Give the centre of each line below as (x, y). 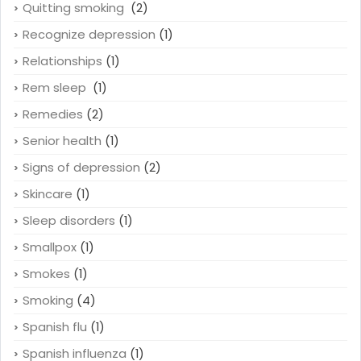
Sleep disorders (69, 220)
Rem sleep (56, 87)
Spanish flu (55, 326)
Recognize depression (89, 34)
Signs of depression (81, 167)
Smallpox (50, 247)
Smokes (46, 273)
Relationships (62, 60)
